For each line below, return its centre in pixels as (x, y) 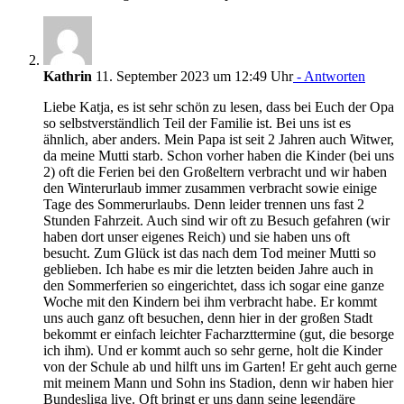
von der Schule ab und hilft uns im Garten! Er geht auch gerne (220, 366)
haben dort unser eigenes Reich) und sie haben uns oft (197, 236)
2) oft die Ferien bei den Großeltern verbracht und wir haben (215, 171)
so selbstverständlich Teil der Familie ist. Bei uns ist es (197, 123)
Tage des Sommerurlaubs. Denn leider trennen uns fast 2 (204, 204)
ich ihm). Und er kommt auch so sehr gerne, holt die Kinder (213, 350)
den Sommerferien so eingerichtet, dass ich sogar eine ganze (214, 285)
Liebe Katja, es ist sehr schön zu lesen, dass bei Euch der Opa (219, 106)
